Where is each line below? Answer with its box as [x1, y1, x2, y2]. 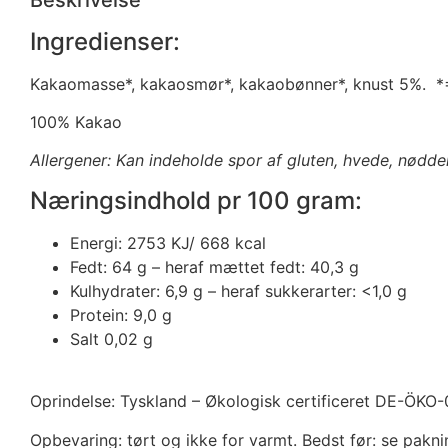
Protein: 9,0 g [70, 304, 172, 325]
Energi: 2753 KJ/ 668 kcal [70, 232, 266, 253]
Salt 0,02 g [70, 328, 153, 349]
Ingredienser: [30, 26, 180, 56]
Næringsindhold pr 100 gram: [30, 185, 362, 215]
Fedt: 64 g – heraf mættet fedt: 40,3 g [70, 256, 359, 277]
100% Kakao [30, 112, 122, 133]
